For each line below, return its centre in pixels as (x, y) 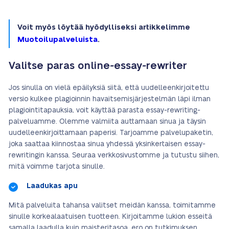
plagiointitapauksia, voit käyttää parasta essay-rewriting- (105, 110)
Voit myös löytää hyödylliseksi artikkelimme (104, 27)
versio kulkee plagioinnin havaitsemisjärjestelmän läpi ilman (110, 99)
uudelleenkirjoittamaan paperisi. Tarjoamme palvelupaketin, (111, 133)
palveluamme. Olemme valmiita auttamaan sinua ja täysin (107, 122)
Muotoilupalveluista (58, 40)
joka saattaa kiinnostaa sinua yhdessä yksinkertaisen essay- (107, 144)
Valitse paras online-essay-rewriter (98, 66)
